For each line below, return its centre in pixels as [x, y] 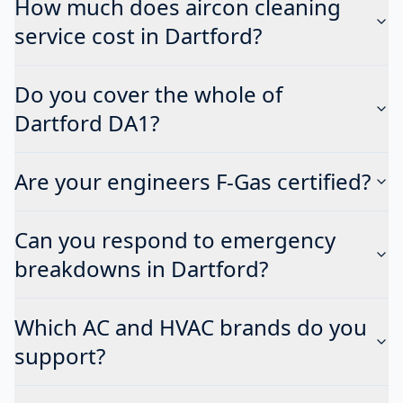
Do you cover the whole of [148, 94]
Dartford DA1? [87, 122]
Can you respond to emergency [175, 239]
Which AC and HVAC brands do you [191, 327]
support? [60, 355]
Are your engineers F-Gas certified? [193, 181]
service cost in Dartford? [138, 35]
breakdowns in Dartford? [141, 268]
